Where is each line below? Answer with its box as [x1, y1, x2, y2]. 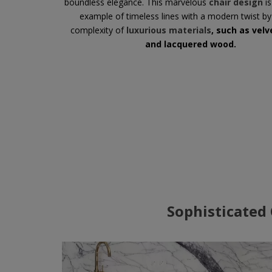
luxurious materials [126, 24, 211, 36]
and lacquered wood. [144, 38, 236, 50]
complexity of [70, 24, 126, 36]
